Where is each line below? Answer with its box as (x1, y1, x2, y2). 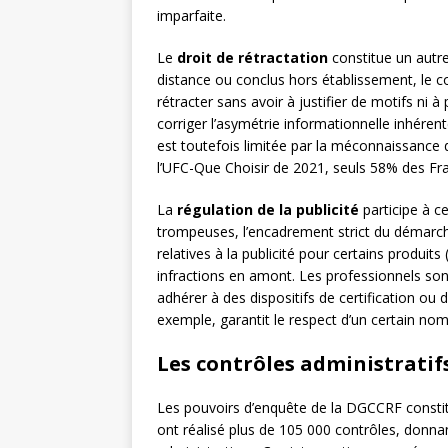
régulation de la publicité (177, 200, 359, 220)
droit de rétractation (177, 48, 328, 68)
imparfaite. (157, 6, 226, 26)
